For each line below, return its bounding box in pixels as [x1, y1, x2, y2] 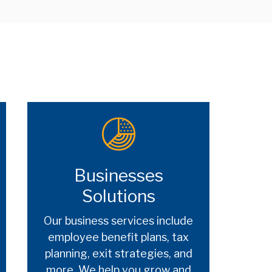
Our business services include [44, 214, 193, 227]
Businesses [73, 165, 163, 186]
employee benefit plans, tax [48, 230, 189, 243]
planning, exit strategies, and [44, 246, 192, 260]
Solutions [81, 185, 155, 206]
